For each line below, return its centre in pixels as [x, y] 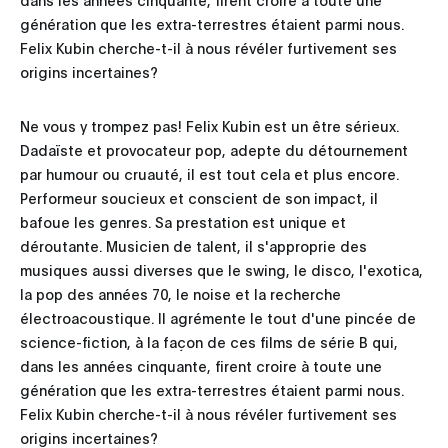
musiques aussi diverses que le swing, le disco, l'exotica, [221, 269]
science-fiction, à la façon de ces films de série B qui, [209, 341]
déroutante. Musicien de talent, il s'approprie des [193, 245]
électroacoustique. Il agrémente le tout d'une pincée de [218, 317]
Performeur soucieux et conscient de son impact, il [199, 197]
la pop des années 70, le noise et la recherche [180, 293]
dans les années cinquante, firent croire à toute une [201, 365]
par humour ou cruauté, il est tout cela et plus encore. [209, 173]
